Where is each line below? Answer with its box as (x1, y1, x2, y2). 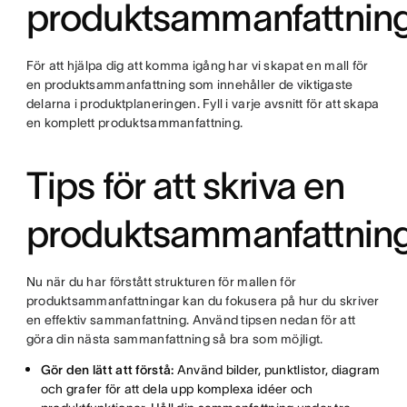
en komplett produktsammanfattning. (25, 115, 243, 130)
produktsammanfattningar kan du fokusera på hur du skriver (25, 293, 380, 308)
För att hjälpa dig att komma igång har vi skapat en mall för (25, 58, 369, 73)
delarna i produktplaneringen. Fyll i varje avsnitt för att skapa (25, 96, 380, 111)
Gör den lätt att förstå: (40, 362, 177, 377)
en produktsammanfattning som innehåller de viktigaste (25, 77, 353, 92)
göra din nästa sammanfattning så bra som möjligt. (25, 332, 323, 346)
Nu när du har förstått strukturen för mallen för (25, 274, 297, 289)
